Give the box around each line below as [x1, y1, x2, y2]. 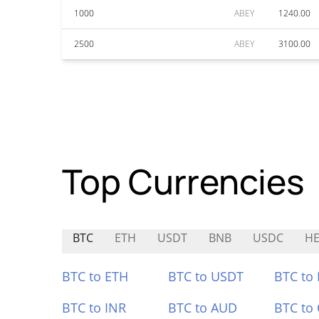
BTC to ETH [62, 268, 128, 285]
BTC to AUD [167, 299, 237, 316]
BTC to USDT [167, 268, 244, 285]
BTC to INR [62, 299, 126, 316]
